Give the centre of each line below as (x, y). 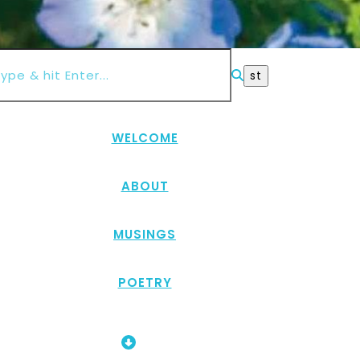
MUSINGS (145, 234)
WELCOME (145, 138)
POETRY (145, 282)
